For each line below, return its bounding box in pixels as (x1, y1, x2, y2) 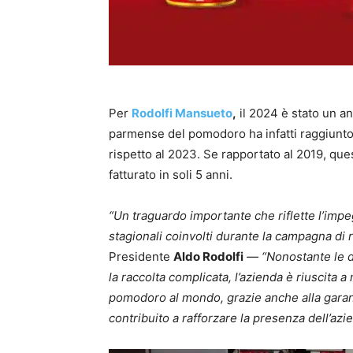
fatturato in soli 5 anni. (109, 166, 232, 182)
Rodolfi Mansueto (132, 105, 232, 121)
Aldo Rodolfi (173, 248, 243, 264)
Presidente (109, 248, 173, 264)
